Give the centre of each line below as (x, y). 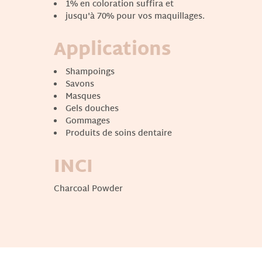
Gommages (88, 121)
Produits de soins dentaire (119, 133)
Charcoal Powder (88, 189)
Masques (83, 96)
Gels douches (92, 109)
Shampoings (90, 72)
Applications (115, 50)
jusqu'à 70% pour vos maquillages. (135, 16)
